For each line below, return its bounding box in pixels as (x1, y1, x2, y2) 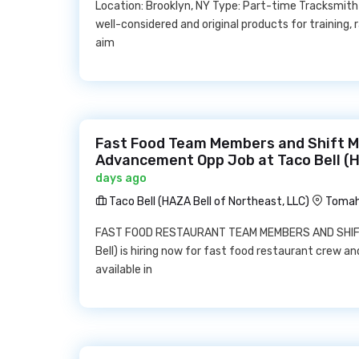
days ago (95, 171, 147, 185)
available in (95, 263, 152, 276)
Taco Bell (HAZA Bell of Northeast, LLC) (107, 195, 309, 208)
